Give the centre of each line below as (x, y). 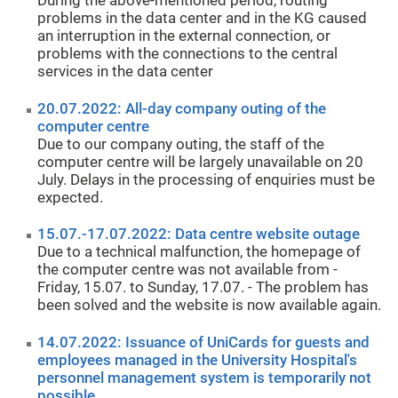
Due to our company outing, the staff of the (181, 144)
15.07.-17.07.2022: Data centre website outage (199, 235)
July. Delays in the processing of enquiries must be (207, 179)
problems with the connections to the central (188, 54)
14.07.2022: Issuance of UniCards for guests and (204, 343)
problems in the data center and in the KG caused (203, 19)
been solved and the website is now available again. (210, 306)
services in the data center (126, 72)
